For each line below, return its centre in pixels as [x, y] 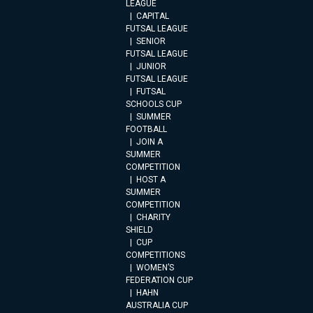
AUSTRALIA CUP [157, 305]
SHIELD [139, 230]
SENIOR [151, 41]
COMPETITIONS [155, 255]
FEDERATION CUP [159, 280]
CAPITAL [153, 16]
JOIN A [150, 142]
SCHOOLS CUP [154, 104]
